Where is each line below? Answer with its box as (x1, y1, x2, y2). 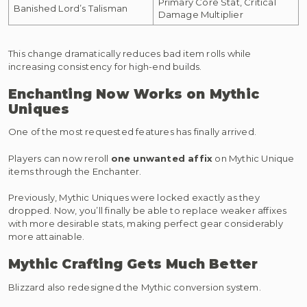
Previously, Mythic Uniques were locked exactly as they (8, 192, 260, 204)
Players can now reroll (8, 152, 111, 164)
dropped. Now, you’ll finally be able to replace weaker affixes (8, 205, 287, 217)
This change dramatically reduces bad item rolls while (8, 48, 251, 60)
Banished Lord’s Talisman (13, 2, 128, 14)
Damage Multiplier (158, 8, 243, 20)
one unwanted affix (110, 152, 213, 164)
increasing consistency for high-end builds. (8, 61, 202, 73)
